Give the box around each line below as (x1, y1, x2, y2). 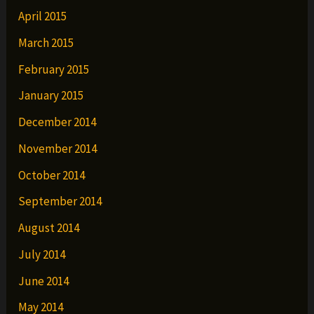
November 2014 (18, 140, 97, 156)
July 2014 (18, 246, 66, 262)
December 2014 (18, 114, 97, 130)
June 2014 (18, 273, 69, 289)
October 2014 (18, 167, 86, 183)
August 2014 (18, 220, 80, 236)
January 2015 (18, 88, 84, 104)
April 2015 (18, 8, 67, 25)
